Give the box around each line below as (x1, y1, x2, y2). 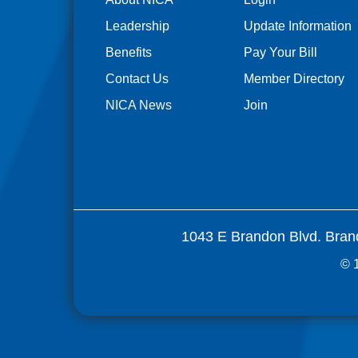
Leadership (105, 19, 169, 34)
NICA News (105, 98, 172, 113)
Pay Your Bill (243, 46, 317, 60)
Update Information (243, 19, 352, 34)
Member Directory (243, 72, 344, 86)
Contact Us (105, 72, 169, 86)
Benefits (105, 46, 152, 60)
